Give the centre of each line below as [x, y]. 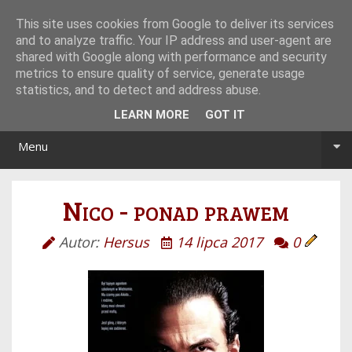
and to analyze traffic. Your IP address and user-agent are [174, 40]
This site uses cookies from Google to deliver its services [175, 24]
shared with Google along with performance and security [171, 57]
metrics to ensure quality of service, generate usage [160, 73]
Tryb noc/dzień [236, 12]
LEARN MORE [151, 114]
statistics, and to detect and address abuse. [138, 90]
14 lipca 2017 [219, 242]
